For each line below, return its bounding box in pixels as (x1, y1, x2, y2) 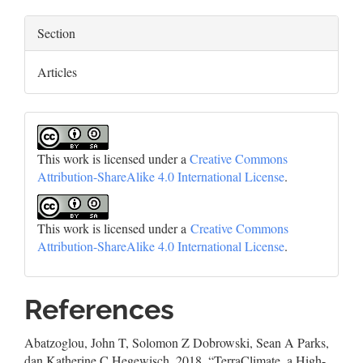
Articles (37, 63, 77, 81)
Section (37, 24, 75, 42)
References (24, 293, 174, 327)
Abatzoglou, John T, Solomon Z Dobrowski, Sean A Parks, (24, 334, 329, 352)
